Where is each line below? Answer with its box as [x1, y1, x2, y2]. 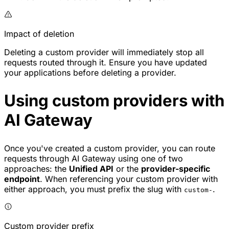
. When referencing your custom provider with [40, 173, 218, 184]
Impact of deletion [4, 28, 74, 39]
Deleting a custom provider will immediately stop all [4, 47, 204, 57]
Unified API [69, 163, 113, 174]
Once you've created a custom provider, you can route [4, 143, 215, 153]
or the [113, 163, 141, 174]
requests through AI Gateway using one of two [4, 153, 183, 164]
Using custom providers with [4, 90, 224, 110]
